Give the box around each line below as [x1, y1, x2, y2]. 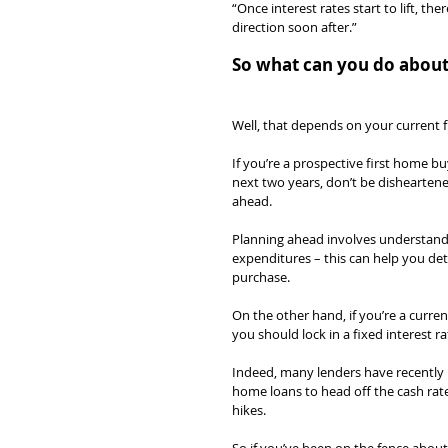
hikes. [232, 401, 266, 419]
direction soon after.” [232, 18, 357, 36]
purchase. [232, 268, 290, 286]
